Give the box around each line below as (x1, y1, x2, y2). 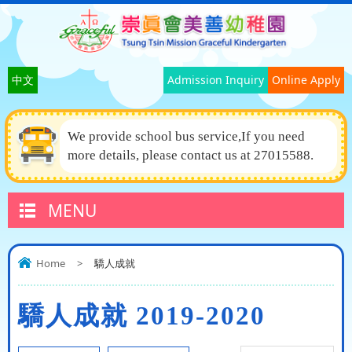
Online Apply (272, 72, 340, 87)
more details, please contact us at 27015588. (68, 148, 313, 163)
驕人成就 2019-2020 (18, 302, 266, 331)
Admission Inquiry (167, 72, 264, 87)
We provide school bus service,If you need (68, 129, 305, 145)
